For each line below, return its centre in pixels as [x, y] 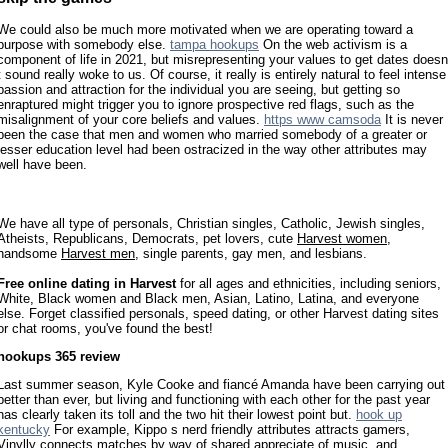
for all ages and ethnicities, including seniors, [308, 283]
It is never [412, 120]
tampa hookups [214, 45]
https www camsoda [322, 120]
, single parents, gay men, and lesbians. [251, 253]
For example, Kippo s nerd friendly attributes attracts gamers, [230, 430]
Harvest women [342, 238]
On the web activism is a [333, 45]
